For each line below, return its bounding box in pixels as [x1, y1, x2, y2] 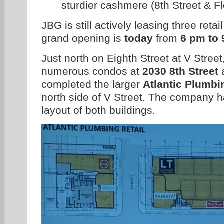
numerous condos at [41, 65, 142, 77]
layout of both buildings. [41, 104, 155, 116]
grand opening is [41, 32, 124, 44]
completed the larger [41, 78, 143, 90]
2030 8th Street [142, 65, 218, 77]
